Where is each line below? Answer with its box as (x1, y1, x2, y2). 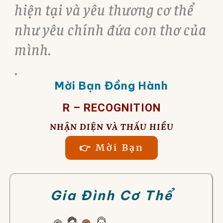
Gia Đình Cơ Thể (50, 187, 173, 204)
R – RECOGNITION (62, 102, 161, 114)
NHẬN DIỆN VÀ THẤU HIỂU (49, 121, 174, 132)
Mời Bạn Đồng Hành (55, 79, 168, 93)
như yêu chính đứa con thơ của (14, 20, 207, 39)
